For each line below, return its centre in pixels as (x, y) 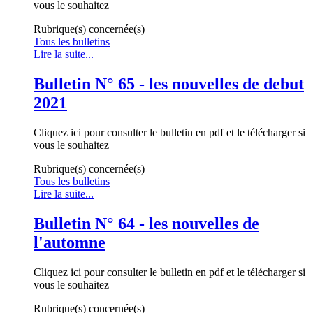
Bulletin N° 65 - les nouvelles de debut (169, 83)
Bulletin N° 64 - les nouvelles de (146, 223)
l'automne (70, 242)
